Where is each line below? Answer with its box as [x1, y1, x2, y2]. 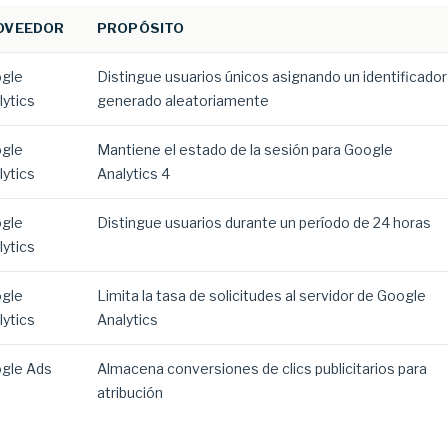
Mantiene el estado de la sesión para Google [97, 141, 393, 158]
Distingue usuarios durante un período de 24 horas [97, 214, 431, 231]
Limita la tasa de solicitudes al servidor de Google [97, 287, 426, 304]
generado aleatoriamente [97, 92, 269, 109]
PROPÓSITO [97, 20, 185, 36]
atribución [97, 384, 163, 401]
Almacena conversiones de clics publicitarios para [97, 360, 427, 377]
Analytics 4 [97, 165, 170, 182]
